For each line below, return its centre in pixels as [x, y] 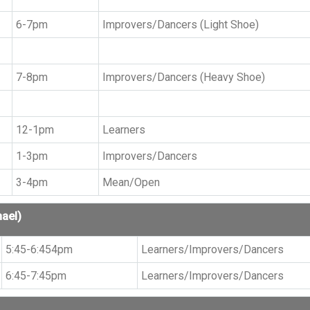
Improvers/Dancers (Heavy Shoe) [183, 77]
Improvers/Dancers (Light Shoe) [180, 25]
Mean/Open [131, 182]
